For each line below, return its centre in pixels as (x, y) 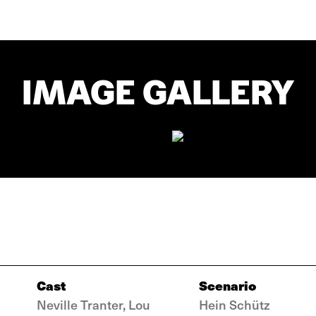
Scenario (227, 285)
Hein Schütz (235, 304)
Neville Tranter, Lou (93, 304)
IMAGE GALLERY (158, 92)
